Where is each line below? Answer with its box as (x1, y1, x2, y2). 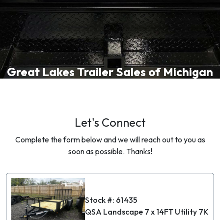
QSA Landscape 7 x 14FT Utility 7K (85, 207, 209, 217)
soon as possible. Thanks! (68, 146, 152, 156)
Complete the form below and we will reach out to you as (15, 135, 205, 144)
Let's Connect (74, 115, 146, 130)
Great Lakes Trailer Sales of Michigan (7, 64, 213, 79)
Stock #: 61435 (85, 195, 137, 205)
